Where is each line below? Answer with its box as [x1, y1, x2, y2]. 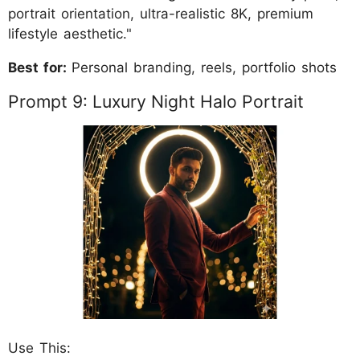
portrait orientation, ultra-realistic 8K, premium [8, 6, 313, 22]
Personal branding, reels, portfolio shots [72, 59, 337, 76]
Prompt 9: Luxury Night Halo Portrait [8, 91, 304, 112]
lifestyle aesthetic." [8, 26, 132, 42]
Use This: [8, 340, 71, 357]
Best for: [8, 59, 72, 76]
